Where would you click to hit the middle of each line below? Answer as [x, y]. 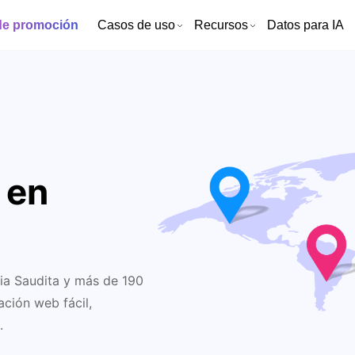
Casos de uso [136, 25]
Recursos [221, 25]
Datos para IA [305, 25]
